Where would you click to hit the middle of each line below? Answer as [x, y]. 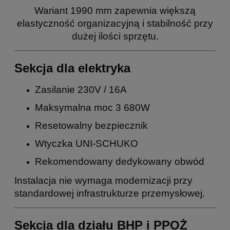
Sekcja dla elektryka [72, 68]
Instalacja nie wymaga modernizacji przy [103, 181]
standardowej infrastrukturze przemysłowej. [110, 194]
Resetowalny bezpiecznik [91, 126]
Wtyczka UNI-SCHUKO [87, 144]
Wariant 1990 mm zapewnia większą [115, 11]
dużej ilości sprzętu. [115, 36]
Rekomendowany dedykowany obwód [120, 162]
